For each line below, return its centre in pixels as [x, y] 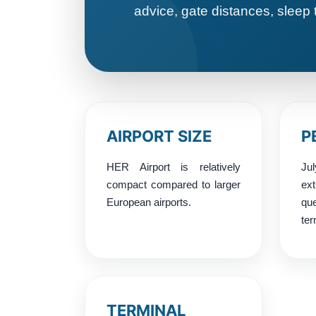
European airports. [149, 202]
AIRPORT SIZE [159, 136]
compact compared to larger [174, 184]
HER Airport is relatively [174, 166]
